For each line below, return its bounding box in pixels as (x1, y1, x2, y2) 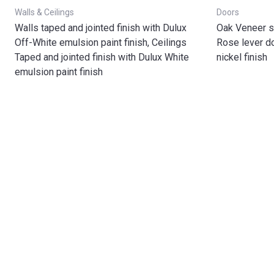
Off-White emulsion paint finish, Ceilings (15, 37, 187, 48)
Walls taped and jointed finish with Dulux (15, 22, 187, 34)
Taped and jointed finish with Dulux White (15, 51, 189, 63)
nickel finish (217, 51, 267, 63)
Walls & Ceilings (15, 7, 74, 17)
